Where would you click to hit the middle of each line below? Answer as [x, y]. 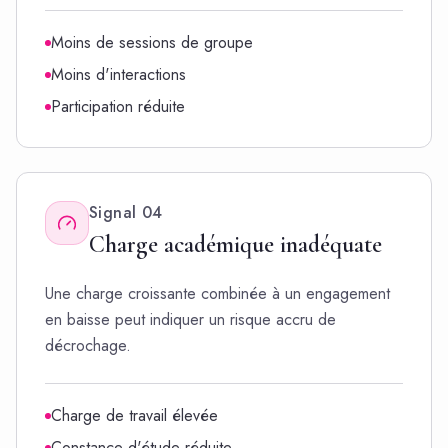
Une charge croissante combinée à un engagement [217, 293]
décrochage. [88, 345]
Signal [113, 212]
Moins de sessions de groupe [152, 42]
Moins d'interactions [118, 74]
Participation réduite [118, 106]
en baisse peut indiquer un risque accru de [190, 319]
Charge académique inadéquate [235, 244]
